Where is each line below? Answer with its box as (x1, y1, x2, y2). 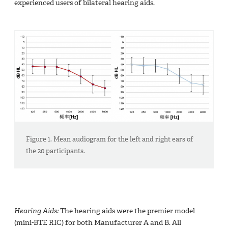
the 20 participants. (26, 146, 85, 155)
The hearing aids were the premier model (59, 206, 195, 216)
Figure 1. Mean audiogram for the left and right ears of (26, 134, 193, 144)
